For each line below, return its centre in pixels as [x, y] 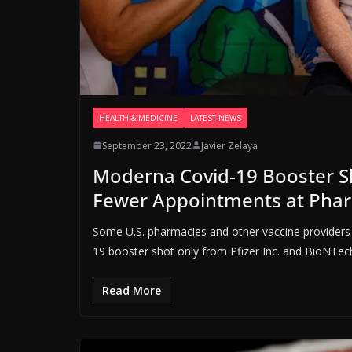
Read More [132, 290]
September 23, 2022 [147, 145]
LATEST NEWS [216, 117]
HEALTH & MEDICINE [138, 117]
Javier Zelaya [229, 145]
